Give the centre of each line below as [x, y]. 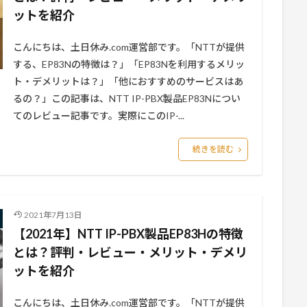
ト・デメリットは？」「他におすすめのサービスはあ [128, 81]
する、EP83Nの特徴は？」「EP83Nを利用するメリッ [129, 64]
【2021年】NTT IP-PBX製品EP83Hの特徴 [128, 234]
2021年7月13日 [53, 215]
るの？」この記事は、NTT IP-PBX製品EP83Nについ [127, 98]
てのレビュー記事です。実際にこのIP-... [99, 115]
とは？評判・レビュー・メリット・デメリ [130, 252]
